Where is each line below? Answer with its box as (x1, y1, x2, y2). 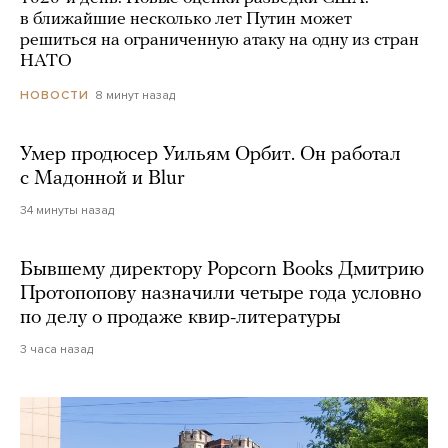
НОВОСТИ (20, 88, 89, 103)
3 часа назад (20, 342, 93, 357)
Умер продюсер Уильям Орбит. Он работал (20, 145, 401, 166)
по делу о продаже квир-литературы (20, 308, 341, 329)
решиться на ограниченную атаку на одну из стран (20, 31, 419, 51)
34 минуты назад (20, 203, 114, 218)
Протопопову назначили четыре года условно (20, 284, 421, 305)
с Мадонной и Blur (20, 169, 185, 190)
